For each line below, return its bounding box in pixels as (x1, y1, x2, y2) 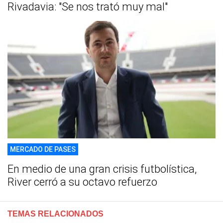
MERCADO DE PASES (10, 145, 76, 153)
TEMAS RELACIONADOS (7, 209, 104, 218)
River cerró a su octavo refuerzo (7, 175, 157, 188)
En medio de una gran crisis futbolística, (7, 162, 197, 175)
